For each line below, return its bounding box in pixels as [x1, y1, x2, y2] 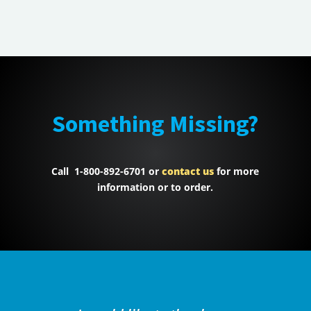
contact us [162, 165, 215, 178]
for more [214, 165, 260, 178]
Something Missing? [52, 109, 259, 139]
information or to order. [97, 180, 214, 194]
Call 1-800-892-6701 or [51, 165, 160, 178]
